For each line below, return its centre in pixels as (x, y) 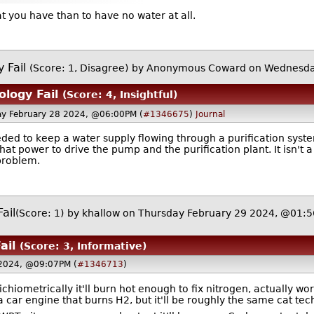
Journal (211, 114)
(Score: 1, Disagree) (79, 68)
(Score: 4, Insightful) (120, 94)
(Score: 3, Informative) (83, 246)
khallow (101, 213)
